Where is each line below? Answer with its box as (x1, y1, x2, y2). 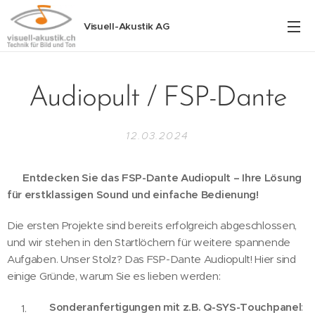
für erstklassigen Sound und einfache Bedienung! (7, 188, 259, 201)
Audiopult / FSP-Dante (28, 84, 287, 112)
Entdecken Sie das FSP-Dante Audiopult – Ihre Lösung (22, 171, 302, 184)
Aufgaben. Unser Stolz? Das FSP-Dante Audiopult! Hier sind (7, 252, 296, 266)
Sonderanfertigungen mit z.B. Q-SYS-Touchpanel (49, 300, 302, 314)
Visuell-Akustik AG (84, 20, 170, 32)
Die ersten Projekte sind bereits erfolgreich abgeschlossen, (7, 219, 297, 232)
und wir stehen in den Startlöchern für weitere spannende (7, 236, 290, 249)
